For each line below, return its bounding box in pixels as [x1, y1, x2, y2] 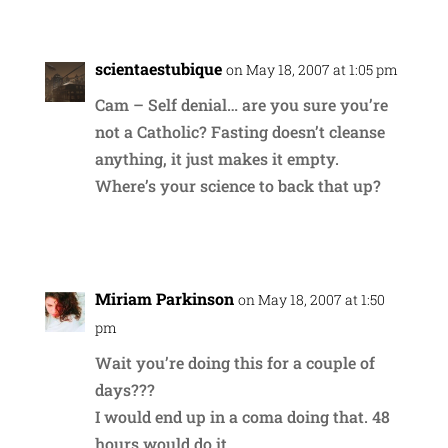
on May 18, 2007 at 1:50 [237, 289, 385, 309]
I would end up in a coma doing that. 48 [94, 405, 390, 427]
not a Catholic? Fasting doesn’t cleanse [94, 120, 385, 142]
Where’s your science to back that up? [94, 174, 381, 196]
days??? [94, 378, 155, 400]
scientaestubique [94, 57, 222, 79]
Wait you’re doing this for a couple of [94, 351, 375, 373]
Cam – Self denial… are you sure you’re [94, 93, 388, 115]
